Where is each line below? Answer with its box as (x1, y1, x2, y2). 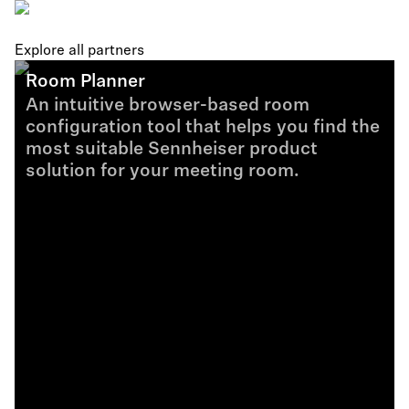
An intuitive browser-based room (26, 97, 309, 115)
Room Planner (26, 73, 145, 91)
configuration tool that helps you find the (26, 119, 380, 137)
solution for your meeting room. (26, 163, 299, 181)
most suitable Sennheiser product (26, 141, 318, 159)
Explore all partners (15, 44, 144, 58)
